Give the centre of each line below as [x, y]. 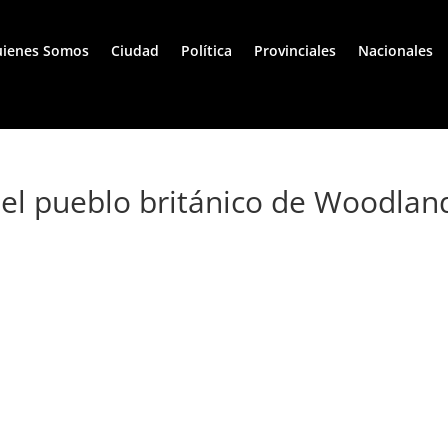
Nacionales [395, 51]
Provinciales [295, 51]
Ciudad [135, 51]
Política [206, 51]
